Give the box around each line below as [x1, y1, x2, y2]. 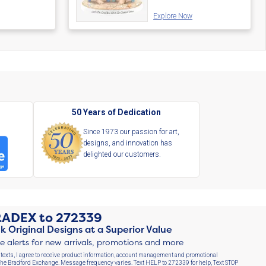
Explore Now [153, 12, 193, 21]
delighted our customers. [83, 150, 161, 159]
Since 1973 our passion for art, [83, 127, 179, 136]
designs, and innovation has [83, 138, 172, 147]
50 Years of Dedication [72, 107, 161, 117]
